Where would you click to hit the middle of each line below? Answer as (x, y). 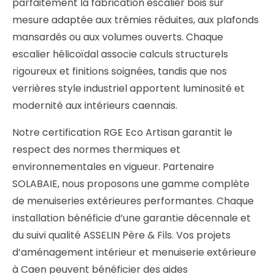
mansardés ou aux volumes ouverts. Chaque (118, 37)
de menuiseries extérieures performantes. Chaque (133, 201)
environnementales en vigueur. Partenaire (113, 167)
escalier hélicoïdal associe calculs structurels (120, 54)
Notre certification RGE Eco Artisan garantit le (122, 133)
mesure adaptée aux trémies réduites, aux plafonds (135, 20)
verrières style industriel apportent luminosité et (128, 89)
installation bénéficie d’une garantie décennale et (131, 218)
